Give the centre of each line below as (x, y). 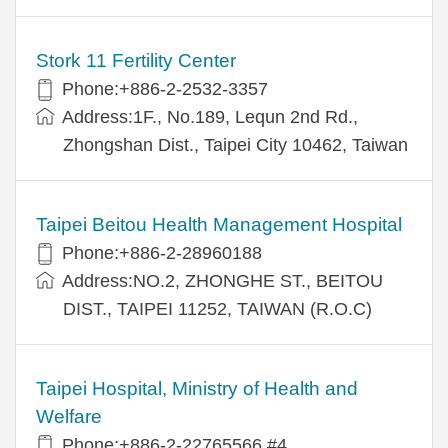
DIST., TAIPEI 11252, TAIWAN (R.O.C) (217, 308)
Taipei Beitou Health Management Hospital (219, 224)
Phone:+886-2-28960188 (162, 252)
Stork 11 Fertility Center (136, 60)
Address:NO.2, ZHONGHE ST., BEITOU (222, 280)
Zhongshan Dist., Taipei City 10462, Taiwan (235, 144)
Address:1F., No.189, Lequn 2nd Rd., (210, 116)
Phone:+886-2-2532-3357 (165, 88)
